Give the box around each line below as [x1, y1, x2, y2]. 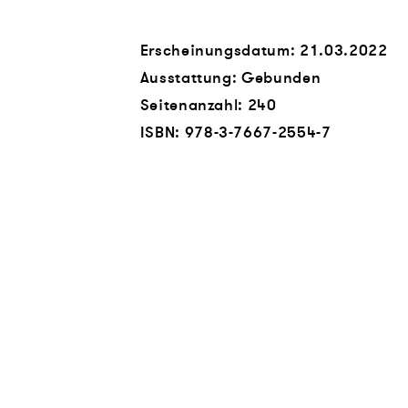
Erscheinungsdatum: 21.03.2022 [139, 40, 388, 61]
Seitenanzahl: [139, 95, 248, 116]
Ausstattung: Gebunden [139, 67, 321, 88]
